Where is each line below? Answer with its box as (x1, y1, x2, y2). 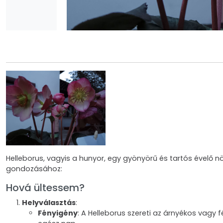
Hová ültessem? (6, 181, 85, 195)
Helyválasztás (22, 198, 76, 208)
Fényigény (38, 208, 78, 218)
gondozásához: (6, 164, 62, 174)
